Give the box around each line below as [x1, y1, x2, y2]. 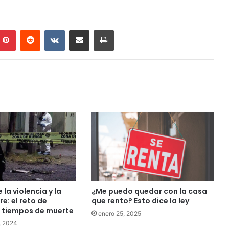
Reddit [40, 26, 60, 34]
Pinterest [15, 26, 44, 34]
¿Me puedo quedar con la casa [91, 186, 207, 197]
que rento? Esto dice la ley [91, 196, 189, 207]
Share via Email [89, 26, 105, 34]
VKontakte [64, 26, 97, 34]
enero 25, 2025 [98, 210, 141, 218]
